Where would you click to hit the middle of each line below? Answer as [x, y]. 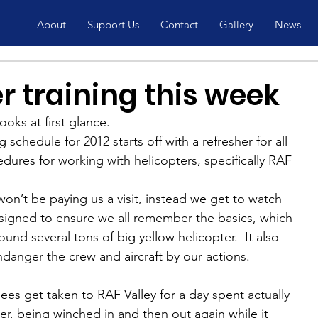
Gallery [236, 24]
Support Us [113, 24]
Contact [179, 24]
